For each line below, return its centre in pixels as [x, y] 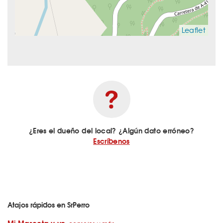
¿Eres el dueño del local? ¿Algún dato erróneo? [111, 131]
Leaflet [193, 30]
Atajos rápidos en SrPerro [49, 205]
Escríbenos [111, 141]
